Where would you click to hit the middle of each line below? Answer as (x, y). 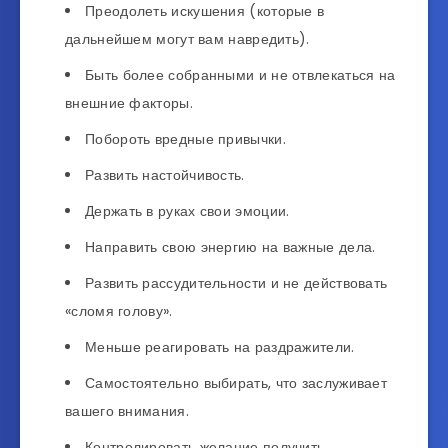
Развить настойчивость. (165, 175)
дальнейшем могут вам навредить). (187, 39)
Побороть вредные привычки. (185, 139)
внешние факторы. (129, 103)
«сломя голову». (119, 311)
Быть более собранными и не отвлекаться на (240, 75)
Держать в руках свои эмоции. (187, 211)
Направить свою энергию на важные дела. (230, 247)
